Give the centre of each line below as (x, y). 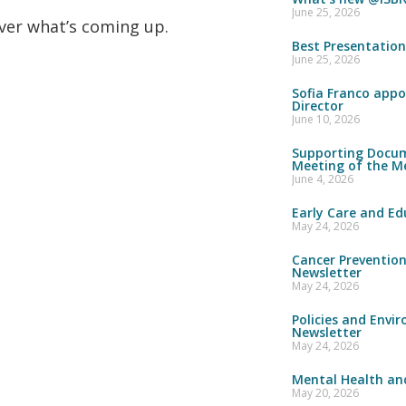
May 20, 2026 (325, 393)
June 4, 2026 (322, 179)
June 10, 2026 (325, 119)
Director (317, 106)
